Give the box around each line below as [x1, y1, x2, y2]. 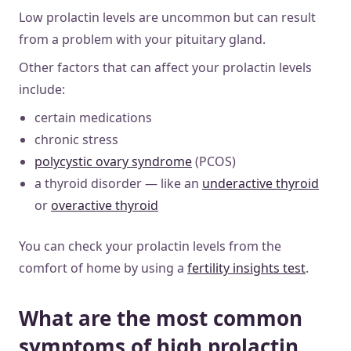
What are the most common [19, 303, 302, 332]
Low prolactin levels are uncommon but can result [19, 8, 316, 26]
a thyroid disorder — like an [34, 174, 202, 192]
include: [19, 80, 65, 98]
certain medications [34, 108, 152, 126]
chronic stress [34, 130, 118, 148]
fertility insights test [187, 259, 306, 277]
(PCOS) [192, 152, 236, 170]
